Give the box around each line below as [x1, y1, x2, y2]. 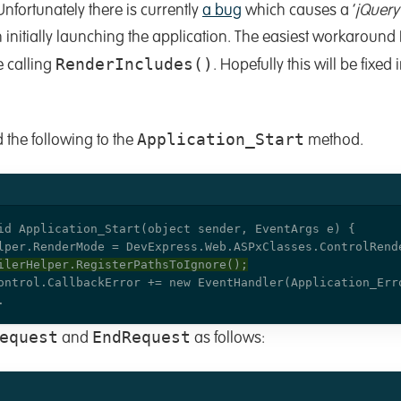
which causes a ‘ [242, 3, 355, 20]
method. [304, 132, 363, 149]
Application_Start [137, 129, 304, 149]
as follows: [191, 329, 265, 346]
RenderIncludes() [55, 55, 213, 74]
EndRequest [92, 327, 191, 346]
